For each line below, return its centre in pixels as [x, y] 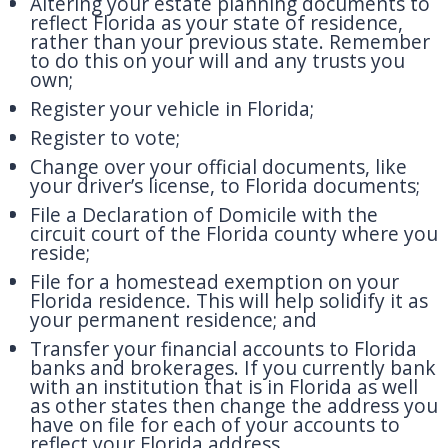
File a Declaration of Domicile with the [204, 214]
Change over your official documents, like [218, 166]
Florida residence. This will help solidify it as [229, 300]
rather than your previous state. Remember [230, 41]
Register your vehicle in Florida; [172, 108]
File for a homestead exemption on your [214, 281]
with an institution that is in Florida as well [224, 386]
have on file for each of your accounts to [215, 424]
